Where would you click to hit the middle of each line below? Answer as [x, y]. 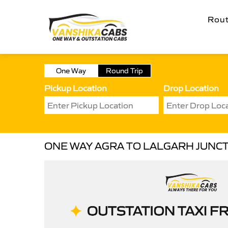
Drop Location [191, 88]
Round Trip [124, 71]
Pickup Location [76, 88]
